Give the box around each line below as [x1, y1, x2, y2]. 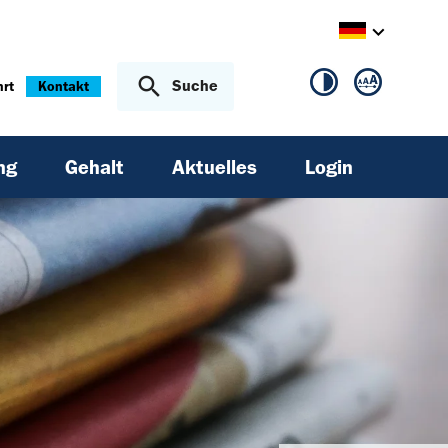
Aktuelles [172, 155, 257, 180]
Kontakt [38, 78, 90, 96]
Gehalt [65, 155, 124, 180]
